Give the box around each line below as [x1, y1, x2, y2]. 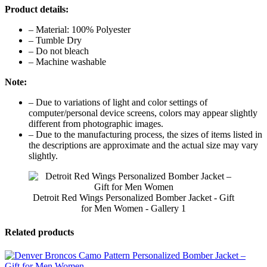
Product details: [5, 4, 69, 15]
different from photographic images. [29, 119, 163, 129]
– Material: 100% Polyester [29, 24, 131, 35]
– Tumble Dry [29, 35, 82, 46]
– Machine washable [29, 57, 106, 67]
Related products [5, 226, 74, 237]
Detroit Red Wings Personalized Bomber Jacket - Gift [33, 193, 234, 203]
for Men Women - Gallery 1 [81, 203, 186, 214]
